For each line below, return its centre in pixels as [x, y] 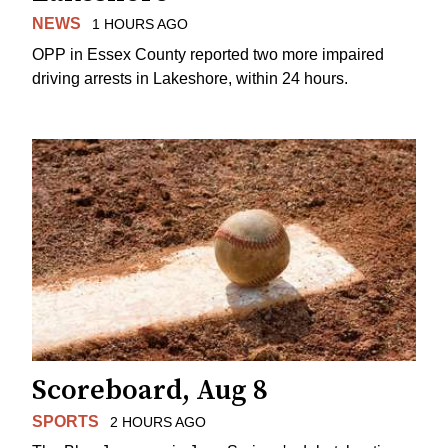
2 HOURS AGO [157, 421]
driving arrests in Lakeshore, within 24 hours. [190, 78]
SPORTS [65, 421]
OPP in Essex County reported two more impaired [208, 54]
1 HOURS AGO [139, 24]
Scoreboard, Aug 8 [150, 390]
